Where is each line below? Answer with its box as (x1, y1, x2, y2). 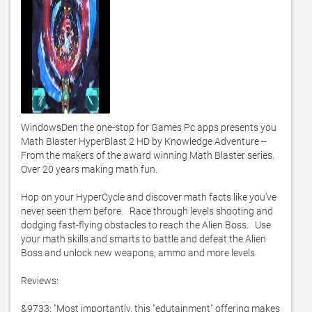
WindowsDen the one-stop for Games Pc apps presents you (21, 122, 276, 133)
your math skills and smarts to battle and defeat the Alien (21, 233, 266, 244)
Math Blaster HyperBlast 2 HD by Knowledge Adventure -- (21, 136, 267, 147)
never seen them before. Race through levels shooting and (21, 205, 273, 217)
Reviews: (21, 275, 58, 286)
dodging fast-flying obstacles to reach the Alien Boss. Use (21, 219, 271, 231)
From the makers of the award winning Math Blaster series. (21, 150, 274, 161)
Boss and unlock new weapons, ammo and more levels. (21, 247, 259, 258)
